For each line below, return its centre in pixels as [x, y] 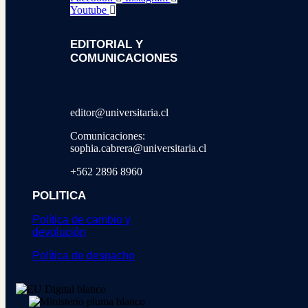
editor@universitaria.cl [119, 112]
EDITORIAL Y [107, 45]
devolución [59, 232]
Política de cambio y [81, 219]
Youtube [88, 10]
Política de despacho [84, 255]
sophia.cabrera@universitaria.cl [138, 148]
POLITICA [59, 195]
